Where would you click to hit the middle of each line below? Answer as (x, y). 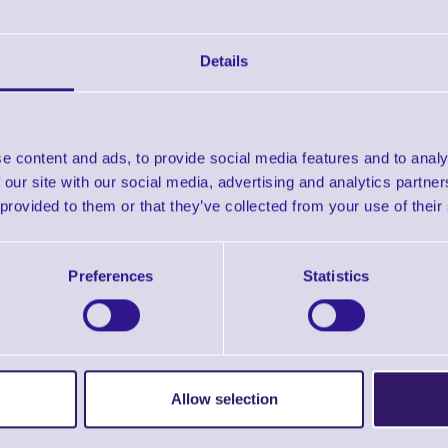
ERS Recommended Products (224, 402)
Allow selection (224, 399)
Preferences (111, 276)
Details (224, 61)
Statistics (336, 276)
